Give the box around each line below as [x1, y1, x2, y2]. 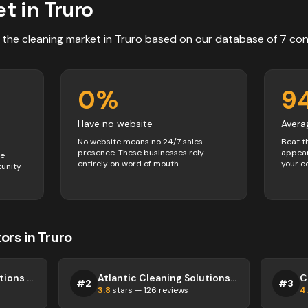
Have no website [78, 118, 153, 130]
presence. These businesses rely [78, 147, 204, 158]
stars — [111, 285, 144, 296]
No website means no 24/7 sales [78, 136, 203, 147]
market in [63, 32, 115, 46]
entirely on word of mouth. [78, 158, 180, 169]
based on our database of [142, 32, 280, 46]
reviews [157, 285, 189, 296]
